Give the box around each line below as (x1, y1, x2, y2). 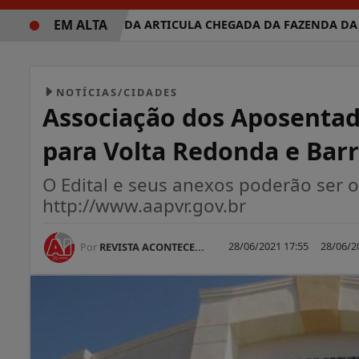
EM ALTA (54, 15, 107, 34)
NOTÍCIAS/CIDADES (56, 84, 178, 99)
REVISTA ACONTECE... (97, 239, 204, 254)
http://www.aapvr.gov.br (42, 192, 246, 218)
